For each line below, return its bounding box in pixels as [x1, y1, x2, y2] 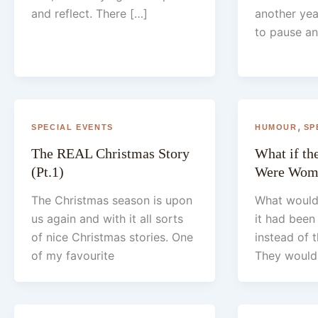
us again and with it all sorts [31, 211, 183, 226]
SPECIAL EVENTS [31, 122, 114, 131]
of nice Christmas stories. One [31, 229, 193, 244]
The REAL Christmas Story [31, 145, 190, 161]
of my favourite [31, 248, 114, 263]
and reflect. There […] [31, 6, 148, 21]
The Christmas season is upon [31, 192, 192, 207]
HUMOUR [254, 122, 297, 131]
